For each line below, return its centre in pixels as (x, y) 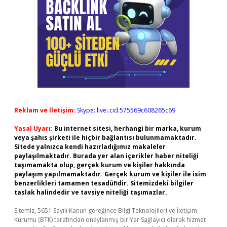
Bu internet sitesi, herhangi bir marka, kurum (128, 128)
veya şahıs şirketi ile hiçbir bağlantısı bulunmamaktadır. (105, 138)
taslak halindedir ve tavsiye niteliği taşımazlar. (91, 192)
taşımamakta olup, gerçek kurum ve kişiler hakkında (100, 165)
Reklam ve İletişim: (45, 110)
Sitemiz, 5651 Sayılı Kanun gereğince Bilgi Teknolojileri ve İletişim (106, 211)
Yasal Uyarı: (33, 128)
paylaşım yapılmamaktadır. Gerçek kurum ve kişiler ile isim (110, 174)
